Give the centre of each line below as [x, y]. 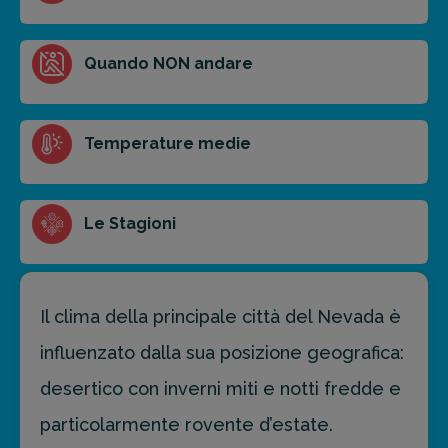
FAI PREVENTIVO [135, 120]
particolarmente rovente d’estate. [186, 425]
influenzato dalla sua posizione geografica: [222, 353]
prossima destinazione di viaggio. [176, 67]
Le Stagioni [130, 224]
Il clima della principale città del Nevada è [220, 317]
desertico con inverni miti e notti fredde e [220, 389]
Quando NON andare [168, 64]
